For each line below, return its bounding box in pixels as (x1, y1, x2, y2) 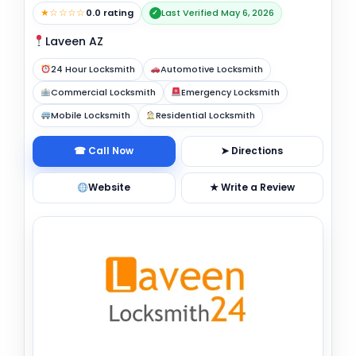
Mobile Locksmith (50, 108, 130, 122)
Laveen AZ (44, 33, 103, 49)
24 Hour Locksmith (50, 62, 135, 75)
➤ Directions (221, 144, 284, 158)
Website (88, 180, 131, 195)
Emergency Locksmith (181, 85, 281, 99)
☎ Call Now (74, 144, 134, 158)
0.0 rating (85, 6, 133, 19)
